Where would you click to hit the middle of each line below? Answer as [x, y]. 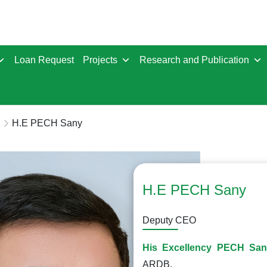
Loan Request [44, 60]
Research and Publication [194, 60]
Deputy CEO [169, 220]
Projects [100, 60]
